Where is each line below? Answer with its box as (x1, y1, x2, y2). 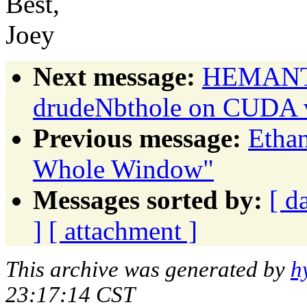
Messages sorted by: (33, 184, 262, 214)
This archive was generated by (5, 256, 291, 282)
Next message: (33, 61, 195, 91)
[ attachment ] (49, 215, 197, 245)
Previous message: (33, 123, 241, 153)
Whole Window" (33, 153, 214, 184)
